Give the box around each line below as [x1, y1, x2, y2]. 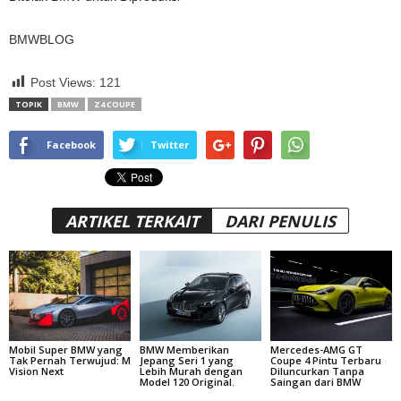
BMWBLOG [9, 31, 74, 47]
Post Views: [30, 74, 96, 90]
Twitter [150, 137, 189, 151]
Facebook [47, 137, 96, 151]
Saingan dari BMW [269, 375, 361, 389]
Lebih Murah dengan [139, 364, 243, 379]
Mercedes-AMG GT [269, 343, 363, 357]
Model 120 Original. [139, 375, 235, 389]
